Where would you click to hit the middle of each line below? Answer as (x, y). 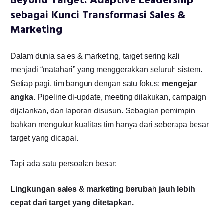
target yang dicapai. (44, 138)
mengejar (179, 83)
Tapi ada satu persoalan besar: (63, 163)
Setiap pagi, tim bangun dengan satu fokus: (86, 83)
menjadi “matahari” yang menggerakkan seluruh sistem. (106, 69)
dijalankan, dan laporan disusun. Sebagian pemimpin (102, 110)
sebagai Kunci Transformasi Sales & (98, 15)
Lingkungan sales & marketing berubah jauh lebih (102, 189)
